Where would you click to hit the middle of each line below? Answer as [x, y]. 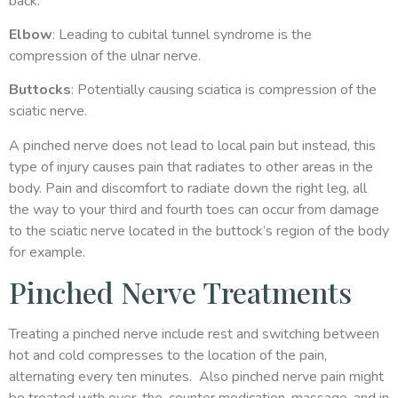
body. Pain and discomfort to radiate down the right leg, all [188, 188]
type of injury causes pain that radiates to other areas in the [191, 167]
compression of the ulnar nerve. [105, 56]
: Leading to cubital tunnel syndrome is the [182, 35]
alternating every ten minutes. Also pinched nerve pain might [196, 377]
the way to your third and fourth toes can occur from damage [194, 209]
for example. [47, 252]
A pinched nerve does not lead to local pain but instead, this [192, 145]
